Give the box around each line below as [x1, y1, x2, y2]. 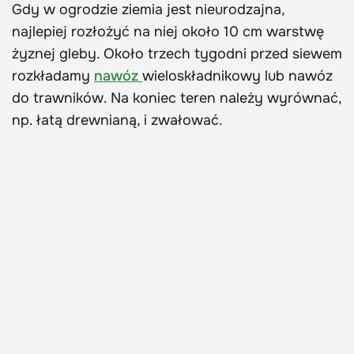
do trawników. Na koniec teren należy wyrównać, [12, 88, 341, 107]
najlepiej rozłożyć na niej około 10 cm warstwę [12, 22, 324, 40]
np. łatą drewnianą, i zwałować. [12, 111, 223, 129]
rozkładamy [12, 66, 94, 85]
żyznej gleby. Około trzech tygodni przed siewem [12, 44, 342, 62]
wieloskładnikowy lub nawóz [142, 66, 333, 85]
